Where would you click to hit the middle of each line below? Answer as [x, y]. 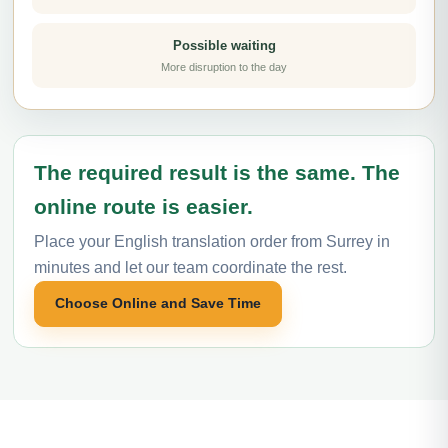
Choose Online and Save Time [158, 303]
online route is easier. [143, 206]
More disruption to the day [224, 66]
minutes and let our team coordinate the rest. [190, 267]
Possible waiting [224, 45]
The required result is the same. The [217, 172]
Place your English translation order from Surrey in [212, 241]
